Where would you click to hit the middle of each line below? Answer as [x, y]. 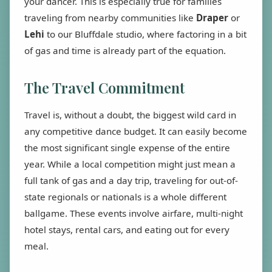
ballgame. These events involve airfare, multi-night [134, 213]
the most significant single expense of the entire [127, 147]
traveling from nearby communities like [110, 17]
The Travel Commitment [104, 87]
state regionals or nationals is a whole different [125, 196]
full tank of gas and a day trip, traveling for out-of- [131, 180]
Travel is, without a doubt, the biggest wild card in [130, 114]
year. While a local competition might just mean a [130, 164]
